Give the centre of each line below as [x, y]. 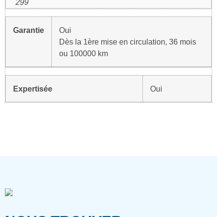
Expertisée [33, 88]
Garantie [29, 30]
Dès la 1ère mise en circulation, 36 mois [128, 41]
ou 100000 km [84, 53]
